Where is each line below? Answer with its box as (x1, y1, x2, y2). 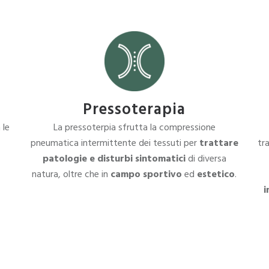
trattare (199, 136, 238, 151)
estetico (197, 167, 235, 183)
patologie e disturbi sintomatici (42, 151, 186, 167)
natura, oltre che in (32, 167, 111, 183)
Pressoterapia (83, 98, 186, 122)
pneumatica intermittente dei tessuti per (30, 136, 199, 151)
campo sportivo (110, 167, 185, 183)
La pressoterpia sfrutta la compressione (53, 120, 216, 136)
